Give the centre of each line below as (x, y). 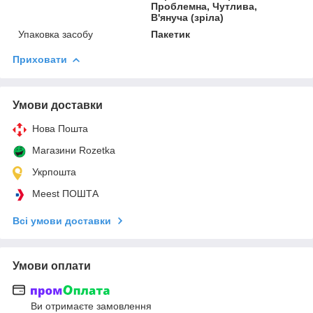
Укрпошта (54, 172)
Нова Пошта (60, 128)
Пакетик (171, 34)
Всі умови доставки (62, 220)
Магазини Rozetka (74, 150)
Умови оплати (52, 265)
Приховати (40, 59)
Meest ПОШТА (65, 193)
